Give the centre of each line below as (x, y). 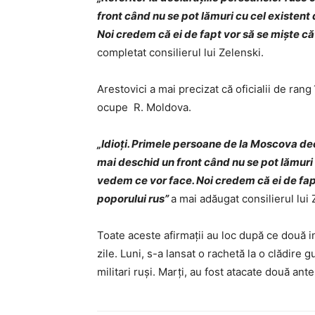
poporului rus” (134, 199)
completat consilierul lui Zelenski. (180, 52)
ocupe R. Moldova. (144, 107)
